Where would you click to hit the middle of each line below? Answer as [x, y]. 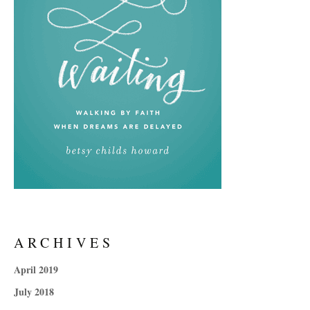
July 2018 [34, 292]
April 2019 [36, 270]
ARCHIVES [64, 243]
